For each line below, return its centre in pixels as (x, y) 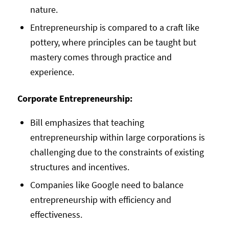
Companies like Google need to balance (107, 185)
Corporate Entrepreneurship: (75, 98)
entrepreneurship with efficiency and (100, 200)
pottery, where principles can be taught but (113, 42)
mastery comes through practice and (101, 57)
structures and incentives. (79, 167)
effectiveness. (56, 214)
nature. (44, 9)
